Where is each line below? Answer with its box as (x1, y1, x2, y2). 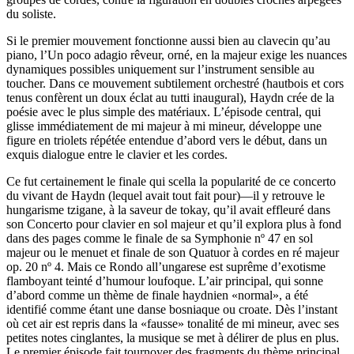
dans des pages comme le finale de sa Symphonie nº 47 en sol (6, 232, 313, 245)
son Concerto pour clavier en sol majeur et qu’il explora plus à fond (6, 217, 341, 231)
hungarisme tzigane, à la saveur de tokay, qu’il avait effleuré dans (6, 203, 330, 217)
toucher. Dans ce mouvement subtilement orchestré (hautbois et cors (6, 77, 344, 90)
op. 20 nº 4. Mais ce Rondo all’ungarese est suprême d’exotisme (6, 260, 326, 273)
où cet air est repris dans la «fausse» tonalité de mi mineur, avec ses (6, 317, 339, 330)
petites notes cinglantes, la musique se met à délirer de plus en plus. (6, 331, 339, 345)
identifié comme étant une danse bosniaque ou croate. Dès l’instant (6, 303, 337, 316)
